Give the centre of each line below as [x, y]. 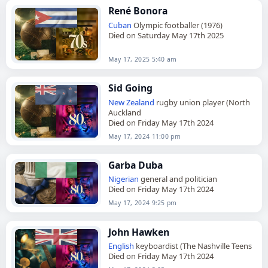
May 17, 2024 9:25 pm [143, 203]
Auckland [125, 112]
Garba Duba [136, 165]
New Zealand [132, 102]
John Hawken [139, 232]
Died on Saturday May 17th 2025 [166, 35]
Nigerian [124, 179]
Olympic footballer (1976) [177, 25]
